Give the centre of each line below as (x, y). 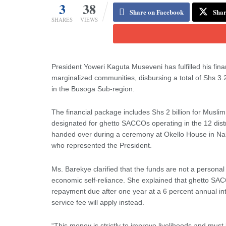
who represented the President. (102, 146)
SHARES (62, 19)
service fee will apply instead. (98, 202)
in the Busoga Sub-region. (93, 89)
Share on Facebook (157, 12)
